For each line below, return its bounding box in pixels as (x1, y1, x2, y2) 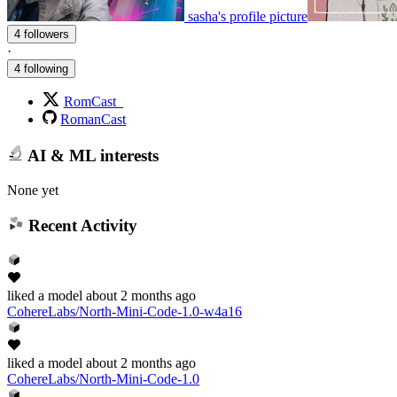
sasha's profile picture (188, 9, 307, 25)
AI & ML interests (23, 145, 159, 165)
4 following (14, 62, 68, 76)
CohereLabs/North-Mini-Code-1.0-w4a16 (7, 303, 242, 319)
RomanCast (60, 112, 127, 128)
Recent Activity (23, 216, 137, 236)
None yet (7, 182, 58, 198)
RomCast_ (63, 94, 123, 110)
